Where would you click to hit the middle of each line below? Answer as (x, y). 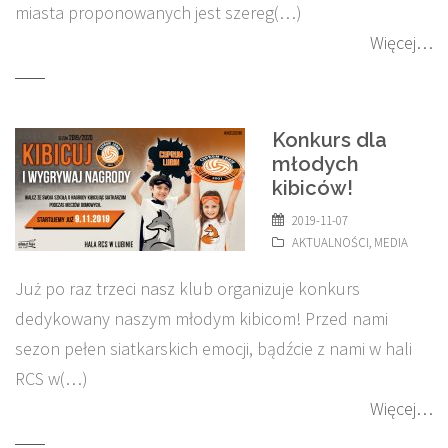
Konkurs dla (329, 140)
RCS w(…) (51, 378)
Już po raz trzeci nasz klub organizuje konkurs (187, 288)
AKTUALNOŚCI (330, 242)
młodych (315, 164)
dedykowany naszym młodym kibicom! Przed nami (201, 318)
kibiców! (312, 188)
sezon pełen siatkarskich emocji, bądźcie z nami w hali (213, 348)
